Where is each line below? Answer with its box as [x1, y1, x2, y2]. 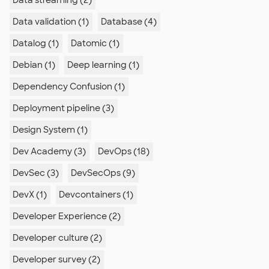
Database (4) [101, 16, 157, 27]
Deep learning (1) [67, 59, 139, 70]
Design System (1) [13, 124, 88, 135]
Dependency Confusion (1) [13, 81, 125, 92]
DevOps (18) [98, 146, 150, 157]
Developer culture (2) [13, 232, 102, 243]
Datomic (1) [71, 38, 119, 49]
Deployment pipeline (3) [13, 103, 114, 113]
